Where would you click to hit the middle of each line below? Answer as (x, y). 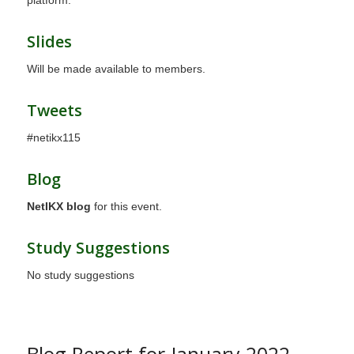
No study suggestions (80, 275)
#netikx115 (53, 137)
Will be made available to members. (116, 69)
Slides (49, 42)
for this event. (126, 206)
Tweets (54, 111)
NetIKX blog (58, 206)
